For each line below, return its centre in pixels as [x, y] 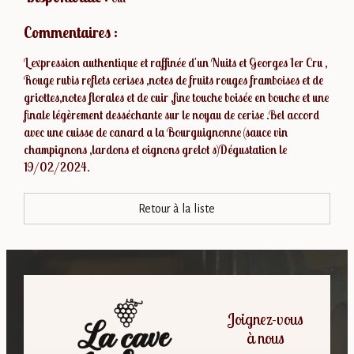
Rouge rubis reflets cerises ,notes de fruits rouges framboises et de [173, 81]
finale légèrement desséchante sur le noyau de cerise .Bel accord [171, 115]
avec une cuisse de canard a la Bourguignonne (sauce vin [155, 133]
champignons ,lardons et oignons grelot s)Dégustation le [155, 150]
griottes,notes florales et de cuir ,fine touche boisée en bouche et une [176, 98]
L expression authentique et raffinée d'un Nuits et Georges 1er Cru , [175, 63]
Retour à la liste [177, 209]
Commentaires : [70, 33]
